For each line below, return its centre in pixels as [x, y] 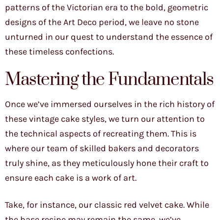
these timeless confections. [59, 52]
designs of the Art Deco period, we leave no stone [102, 22]
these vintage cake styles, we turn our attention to [105, 119]
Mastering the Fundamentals [109, 80]
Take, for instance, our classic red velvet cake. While [107, 205]
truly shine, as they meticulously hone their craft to [107, 163]
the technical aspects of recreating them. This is [101, 134]
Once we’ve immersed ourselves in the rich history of [110, 104]
